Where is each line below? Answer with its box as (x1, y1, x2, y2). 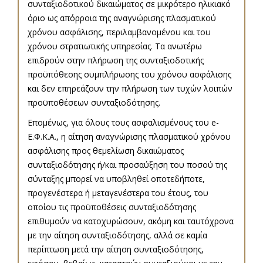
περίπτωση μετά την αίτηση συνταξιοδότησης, (28, 244, 204, 255)
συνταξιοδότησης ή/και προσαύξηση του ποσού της (28, 159, 227, 171)
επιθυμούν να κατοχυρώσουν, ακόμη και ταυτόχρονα (28, 215, 234, 227)
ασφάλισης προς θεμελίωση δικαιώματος (28, 145, 184, 157)
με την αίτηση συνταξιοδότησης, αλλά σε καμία (28, 230, 207, 241)
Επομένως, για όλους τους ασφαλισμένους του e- (28, 117, 219, 129)
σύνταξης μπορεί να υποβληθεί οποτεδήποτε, (28, 173, 205, 185)
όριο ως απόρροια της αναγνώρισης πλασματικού (28, 12, 216, 24)
